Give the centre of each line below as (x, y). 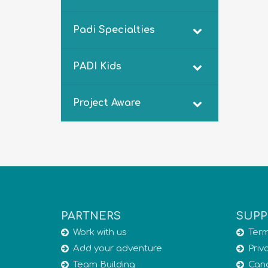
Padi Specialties (114, 30)
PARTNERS (91, 216)
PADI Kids (97, 66)
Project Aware (107, 103)
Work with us (100, 232)
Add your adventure (118, 249)
